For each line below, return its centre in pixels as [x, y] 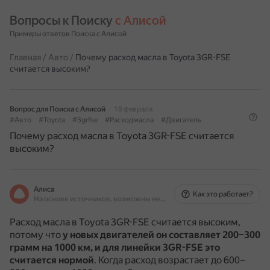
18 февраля [133, 109]
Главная [25, 57]
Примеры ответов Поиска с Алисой [68, 34]
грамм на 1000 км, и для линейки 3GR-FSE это [115, 247]
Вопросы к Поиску [62, 20]
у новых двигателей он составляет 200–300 [162, 235]
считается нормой [52, 260]
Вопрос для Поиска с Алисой [58, 109]
